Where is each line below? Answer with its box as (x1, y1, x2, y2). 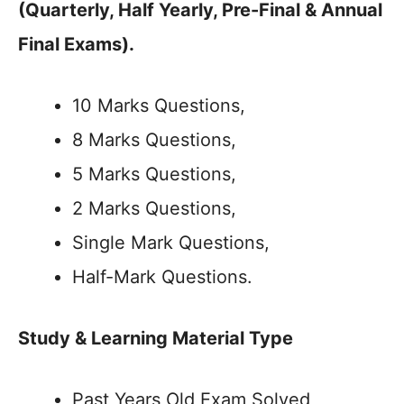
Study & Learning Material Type (18, 327, 293, 349)
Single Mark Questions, (72, 232, 270, 253)
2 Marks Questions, (72, 197, 236, 219)
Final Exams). (18, 33, 134, 55)
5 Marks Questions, (72, 163, 236, 185)
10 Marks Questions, (72, 95, 245, 116)
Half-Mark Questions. (72, 266, 252, 288)
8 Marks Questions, (72, 129, 236, 151)
